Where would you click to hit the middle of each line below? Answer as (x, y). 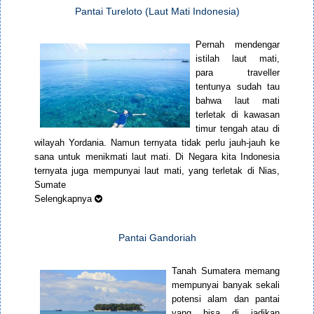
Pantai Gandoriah (157, 238)
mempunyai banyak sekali (226, 285)
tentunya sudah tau (238, 87)
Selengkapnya (64, 199)
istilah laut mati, (238, 59)
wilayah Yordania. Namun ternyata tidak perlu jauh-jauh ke (157, 143)
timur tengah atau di (238, 129)
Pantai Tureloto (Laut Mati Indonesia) (157, 12)
